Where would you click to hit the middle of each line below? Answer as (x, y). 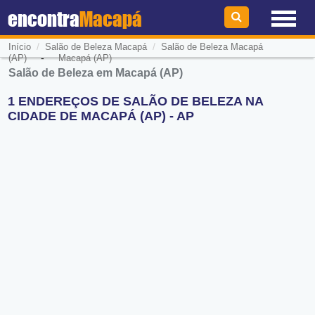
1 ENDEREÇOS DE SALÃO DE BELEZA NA (136, 102)
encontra (44, 19)
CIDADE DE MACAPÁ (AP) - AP (101, 116)
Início (19, 47)
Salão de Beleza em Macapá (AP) (96, 73)
